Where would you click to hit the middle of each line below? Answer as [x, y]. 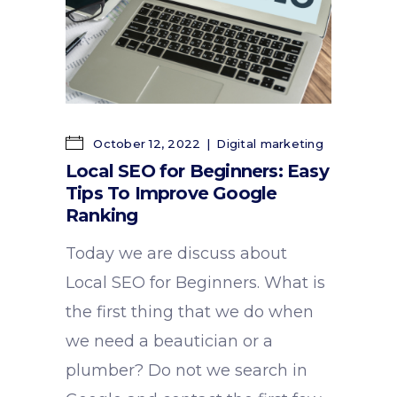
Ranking [102, 215]
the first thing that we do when [190, 311]
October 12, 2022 [145, 143]
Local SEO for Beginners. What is [195, 282]
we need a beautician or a [169, 341]
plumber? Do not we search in [187, 370]
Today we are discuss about [176, 253]
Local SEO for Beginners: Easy [197, 171]
